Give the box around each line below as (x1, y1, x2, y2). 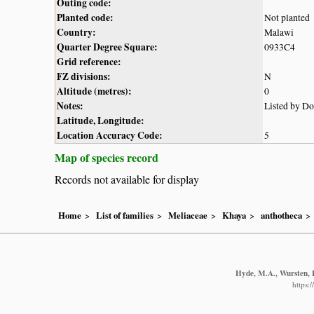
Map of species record (55, 149, 158, 165)
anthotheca (261, 209, 302, 222)
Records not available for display (55, 171, 199, 186)
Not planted (264, 11, 310, 24)
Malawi (264, 25, 294, 39)
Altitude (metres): (57, 83, 132, 98)
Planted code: (57, 10, 114, 25)
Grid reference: (57, 54, 121, 69)
